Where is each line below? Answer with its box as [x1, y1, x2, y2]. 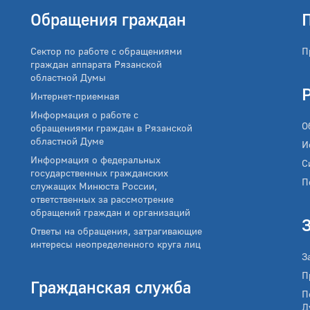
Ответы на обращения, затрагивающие [30, 225, 202, 237]
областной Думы [30, 71, 106, 83]
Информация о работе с [30, 109, 138, 120]
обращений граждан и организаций [30, 206, 190, 218]
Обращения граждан [30, 9, 186, 29]
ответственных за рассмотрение [30, 193, 174, 205]
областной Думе [30, 135, 104, 147]
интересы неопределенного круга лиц [30, 238, 201, 250]
